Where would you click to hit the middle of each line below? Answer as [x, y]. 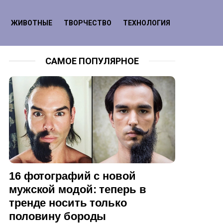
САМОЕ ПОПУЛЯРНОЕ [92, 61]
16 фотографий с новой [72, 176]
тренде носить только [68, 203]
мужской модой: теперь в [78, 190]
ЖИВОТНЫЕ [32, 23]
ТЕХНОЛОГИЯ [147, 23]
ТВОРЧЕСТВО [88, 23]
